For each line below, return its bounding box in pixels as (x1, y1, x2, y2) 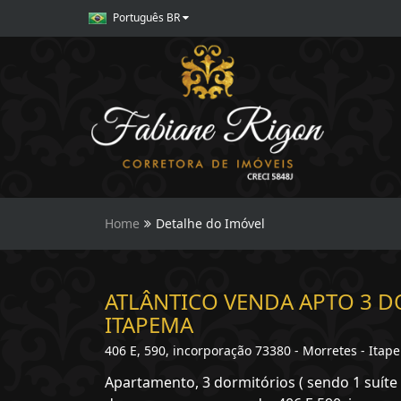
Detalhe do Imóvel (156, 215, 265, 232)
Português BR (113, 10, 180, 25)
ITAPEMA (105, 310, 193, 339)
